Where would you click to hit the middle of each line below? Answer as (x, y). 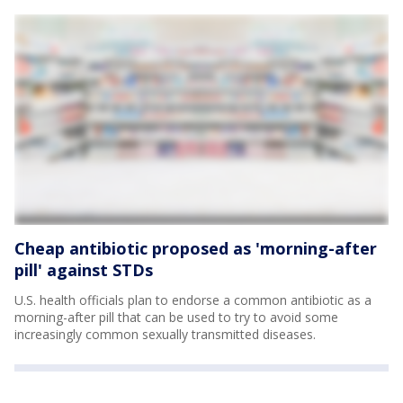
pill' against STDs (84, 270)
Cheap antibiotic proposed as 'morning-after (196, 249)
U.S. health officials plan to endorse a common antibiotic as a (193, 300)
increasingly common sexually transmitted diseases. (165, 335)
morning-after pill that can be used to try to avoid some (176, 318)
